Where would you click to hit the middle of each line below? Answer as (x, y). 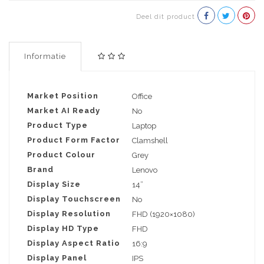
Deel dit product (166, 17)
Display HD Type (63, 229)
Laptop (144, 126)
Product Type (57, 126)
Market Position (63, 96)
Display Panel (57, 258)
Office (142, 97)
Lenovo (145, 170)
